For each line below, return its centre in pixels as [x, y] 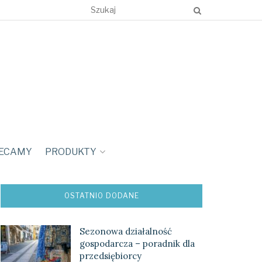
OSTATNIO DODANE [101, 196]
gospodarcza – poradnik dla [137, 244]
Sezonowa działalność [126, 231]
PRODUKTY [70, 152]
